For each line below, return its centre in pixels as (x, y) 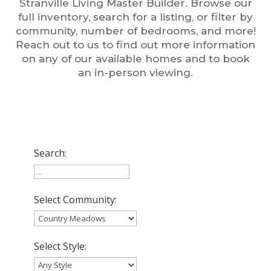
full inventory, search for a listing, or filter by (135, 17)
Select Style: (60, 247)
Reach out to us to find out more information (135, 45)
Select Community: (76, 200)
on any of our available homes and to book (135, 59)
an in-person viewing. (135, 73)
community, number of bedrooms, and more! (135, 31)
